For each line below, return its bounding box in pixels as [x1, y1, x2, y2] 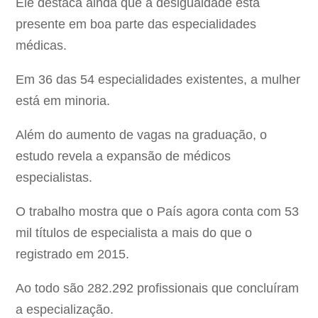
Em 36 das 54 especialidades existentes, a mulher [16, 72, 301, 87]
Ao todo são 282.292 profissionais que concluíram [16, 281, 300, 296]
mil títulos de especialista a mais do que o [16, 226, 253, 241]
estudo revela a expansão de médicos [16, 149, 231, 164]
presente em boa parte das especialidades [16, 17, 257, 32]
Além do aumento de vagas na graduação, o [16, 128, 268, 143]
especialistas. [16, 170, 93, 185]
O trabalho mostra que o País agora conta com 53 [16, 204, 300, 219]
